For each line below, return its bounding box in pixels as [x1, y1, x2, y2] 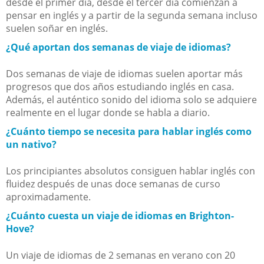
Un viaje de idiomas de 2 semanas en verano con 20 [6, 248, 235, 262]
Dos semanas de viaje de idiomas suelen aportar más [6, 67, 243, 80]
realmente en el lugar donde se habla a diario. [6, 105, 210, 119]
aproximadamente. [6, 190, 91, 203]
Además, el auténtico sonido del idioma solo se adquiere [6, 93, 257, 106]
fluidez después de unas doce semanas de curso [6, 177, 220, 190]
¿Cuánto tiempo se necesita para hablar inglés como [6, 124, 252, 138]
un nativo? [6, 137, 57, 151]
